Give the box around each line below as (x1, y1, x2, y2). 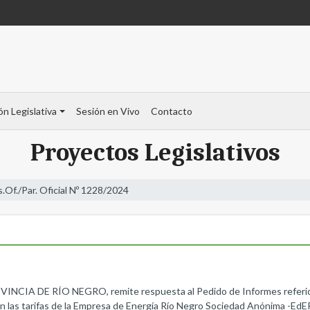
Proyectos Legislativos (30, 138, 280, 167)
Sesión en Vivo (75, 105, 140, 118)
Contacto (150, 105, 192, 118)
